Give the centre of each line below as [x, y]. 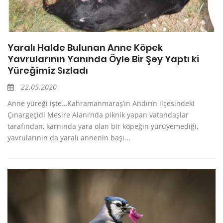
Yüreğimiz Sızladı [48, 70]
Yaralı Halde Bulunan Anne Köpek [85, 47]
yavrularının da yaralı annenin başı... [69, 137]
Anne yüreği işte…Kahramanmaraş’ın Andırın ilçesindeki [101, 103]
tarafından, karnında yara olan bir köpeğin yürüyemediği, [103, 126]
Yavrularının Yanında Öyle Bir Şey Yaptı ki [103, 59]
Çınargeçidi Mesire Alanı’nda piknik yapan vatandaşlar [98, 114]
